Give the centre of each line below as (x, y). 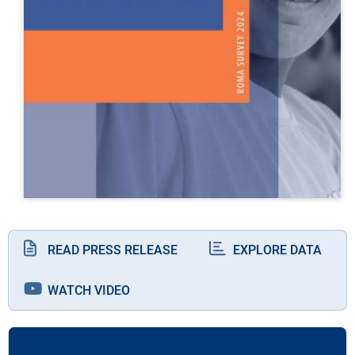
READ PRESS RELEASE (113, 250)
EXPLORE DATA (277, 250)
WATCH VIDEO (89, 290)
